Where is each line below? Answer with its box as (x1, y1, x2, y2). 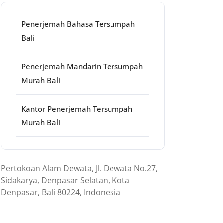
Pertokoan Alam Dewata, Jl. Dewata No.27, (1, 163, 158, 174)
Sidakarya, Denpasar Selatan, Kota (1, 175, 129, 186)
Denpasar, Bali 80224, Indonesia (1, 187, 120, 198)
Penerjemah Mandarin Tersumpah (21, 61, 143, 71)
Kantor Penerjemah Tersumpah (21, 104, 132, 113)
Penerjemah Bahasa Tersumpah (21, 19, 135, 29)
